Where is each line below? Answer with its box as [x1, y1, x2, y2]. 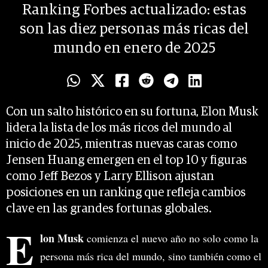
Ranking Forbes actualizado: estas [22, 3, 246, 18]
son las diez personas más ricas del [19, 22, 249, 37]
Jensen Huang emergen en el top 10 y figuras [6, 154, 247, 167]
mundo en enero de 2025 [53, 41, 215, 56]
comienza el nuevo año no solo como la [84, 231, 258, 246]
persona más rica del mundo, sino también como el [40, 249, 261, 264]
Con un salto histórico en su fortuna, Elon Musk [6, 106, 258, 118]
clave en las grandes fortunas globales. [6, 203, 212, 215]
